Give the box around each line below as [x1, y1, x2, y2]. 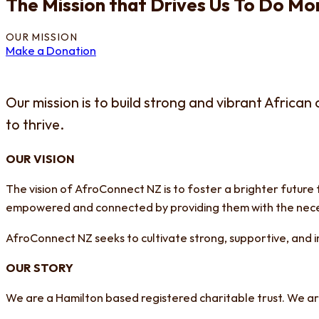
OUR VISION [6, 154, 75, 167]
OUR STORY [6, 262, 73, 275]
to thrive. [6, 118, 64, 133]
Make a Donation [6, 45, 96, 58]
